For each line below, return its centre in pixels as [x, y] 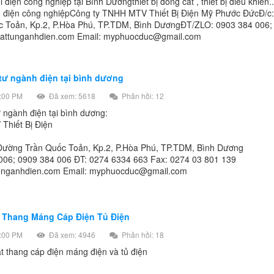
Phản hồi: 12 [142, 96]
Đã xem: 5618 [71, 96]
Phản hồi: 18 [142, 235]
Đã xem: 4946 [71, 235]
